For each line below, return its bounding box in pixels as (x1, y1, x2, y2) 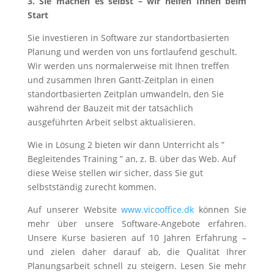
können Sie (194, 204, 247, 215)
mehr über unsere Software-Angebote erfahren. (27, 218, 247, 229)
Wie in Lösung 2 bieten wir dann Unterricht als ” (27, 139, 224, 150)
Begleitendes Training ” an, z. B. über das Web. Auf (27, 153, 236, 165)
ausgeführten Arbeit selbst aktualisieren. (27, 116, 196, 128)
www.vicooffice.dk (121, 204, 194, 215)
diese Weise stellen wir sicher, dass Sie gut (27, 167, 203, 179)
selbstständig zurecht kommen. (27, 181, 157, 193)
